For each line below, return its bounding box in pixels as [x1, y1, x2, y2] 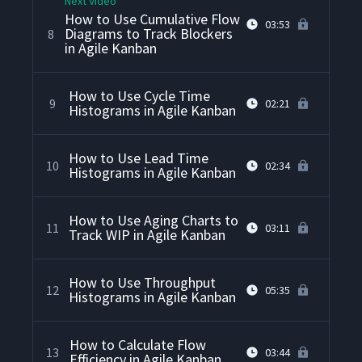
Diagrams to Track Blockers [65, 24, 234, 44]
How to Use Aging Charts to [69, 211, 238, 230]
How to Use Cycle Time [68, 86, 210, 106]
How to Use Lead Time [69, 149, 208, 168]
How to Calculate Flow [69, 335, 206, 355]
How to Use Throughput [69, 273, 216, 293]
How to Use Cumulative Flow [65, 10, 241, 29]
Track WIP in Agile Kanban [69, 225, 225, 245]
